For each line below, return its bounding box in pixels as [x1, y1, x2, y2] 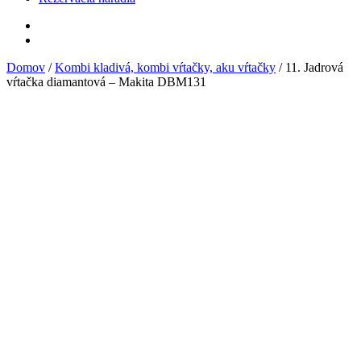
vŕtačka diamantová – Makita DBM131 [6, 75, 206, 89]
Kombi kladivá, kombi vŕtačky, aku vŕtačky [55, 60, 276, 75]
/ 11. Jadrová [276, 60, 343, 75]
